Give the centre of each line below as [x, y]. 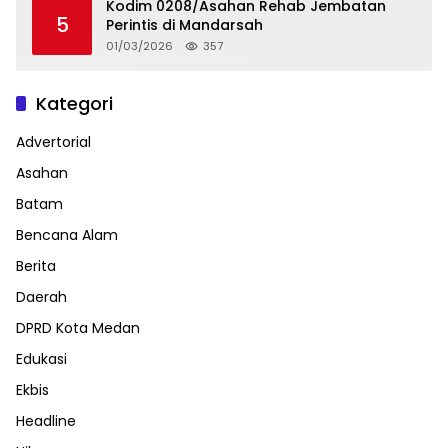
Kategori [74, 103]
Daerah [41, 296]
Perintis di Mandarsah [184, 24]
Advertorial [53, 141]
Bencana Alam [67, 234]
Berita [36, 265]
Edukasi [41, 358]
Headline [46, 420]
